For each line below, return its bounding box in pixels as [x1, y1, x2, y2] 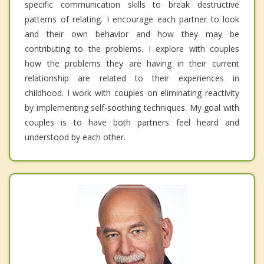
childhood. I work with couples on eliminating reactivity [25, 87, 239, 98]
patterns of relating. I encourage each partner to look [25, 13, 239, 25]
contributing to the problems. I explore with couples [25, 42, 239, 54]
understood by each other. [25, 131, 126, 143]
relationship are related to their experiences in [25, 72, 239, 84]
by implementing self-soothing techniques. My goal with [25, 101, 239, 113]
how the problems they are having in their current [25, 57, 239, 69]
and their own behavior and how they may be [25, 28, 239, 39]
